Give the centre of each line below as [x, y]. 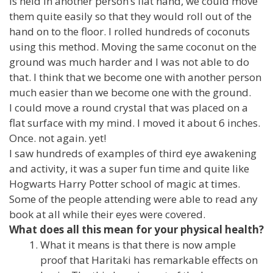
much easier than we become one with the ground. [130, 92]
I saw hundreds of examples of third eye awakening [133, 153]
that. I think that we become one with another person [135, 77]
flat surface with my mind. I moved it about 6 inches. [135, 122]
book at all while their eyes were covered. [107, 214]
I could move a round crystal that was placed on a [129, 107]
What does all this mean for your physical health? [136, 229]
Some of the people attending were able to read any [133, 199]
